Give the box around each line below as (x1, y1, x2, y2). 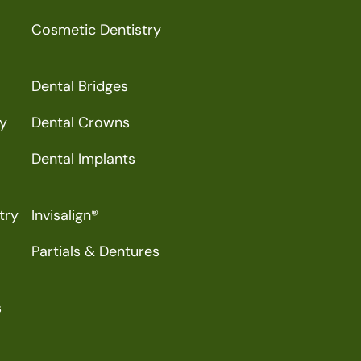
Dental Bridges (31, 77, 128, 96)
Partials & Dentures (31, 242, 160, 261)
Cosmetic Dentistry (31, 20, 161, 39)
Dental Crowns (31, 113, 130, 132)
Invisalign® (31, 205, 98, 225)
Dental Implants (31, 149, 135, 168)
